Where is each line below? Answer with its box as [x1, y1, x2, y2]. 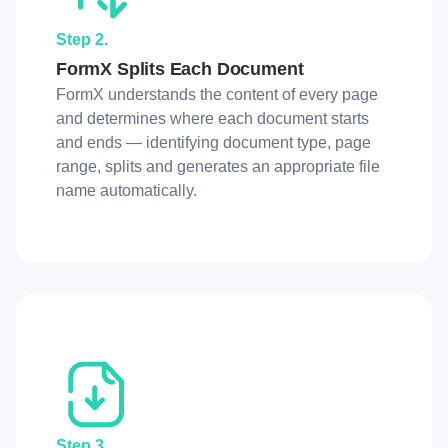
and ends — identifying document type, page [56, 134, 371, 152]
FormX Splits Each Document [56, 59, 304, 80]
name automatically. [56, 182, 197, 200]
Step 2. [56, 31, 108, 49]
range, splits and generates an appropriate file [56, 158, 380, 176]
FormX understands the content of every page [56, 86, 378, 104]
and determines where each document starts [56, 110, 369, 128]
